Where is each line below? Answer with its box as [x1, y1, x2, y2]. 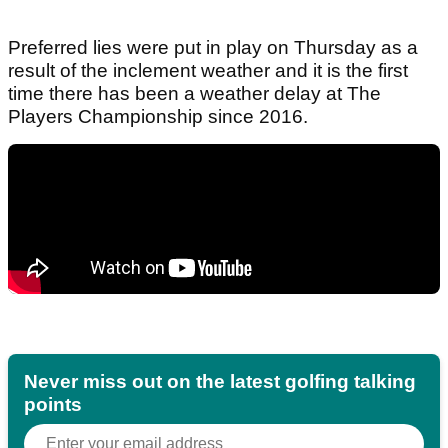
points [24, 394, 82, 416]
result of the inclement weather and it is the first [8, 60, 408, 82]
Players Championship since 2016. [8, 106, 308, 128]
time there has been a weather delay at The [8, 83, 381, 105]
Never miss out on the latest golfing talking [24, 371, 416, 393]
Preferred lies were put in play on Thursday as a [8, 37, 418, 59]
